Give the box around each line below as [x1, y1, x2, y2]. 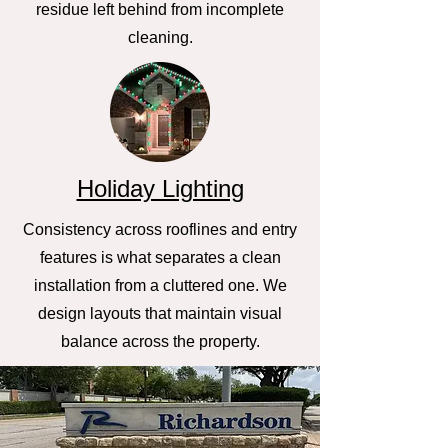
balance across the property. [60, 333, 260, 350]
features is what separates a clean [39, 249, 281, 266]
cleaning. [127, 29, 193, 46]
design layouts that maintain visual [38, 305, 282, 322]
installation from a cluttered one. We [33, 277, 287, 294]
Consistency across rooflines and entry [23, 221, 297, 238]
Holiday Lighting [76, 175, 244, 202]
